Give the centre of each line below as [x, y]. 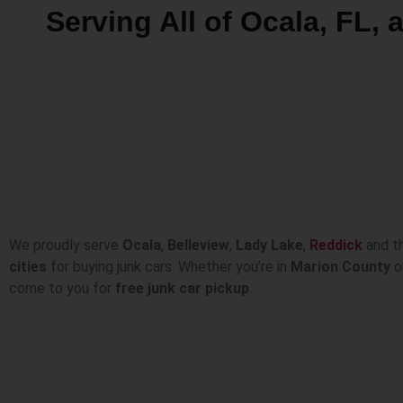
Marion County [340, 267]
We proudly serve [66, 246]
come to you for [62, 289]
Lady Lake [269, 246]
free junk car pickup [182, 289]
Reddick [336, 246]
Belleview [198, 246]
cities [28, 267]
